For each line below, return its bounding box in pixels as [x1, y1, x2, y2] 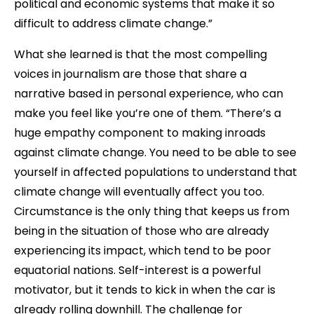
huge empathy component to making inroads [14, 124, 266, 141]
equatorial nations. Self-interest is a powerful [14, 261, 261, 278]
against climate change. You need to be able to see [14, 144, 296, 161]
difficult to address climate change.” [14, 15, 212, 32]
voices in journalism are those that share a [14, 65, 247, 82]
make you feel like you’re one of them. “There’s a [14, 104, 281, 121]
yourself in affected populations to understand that [14, 163, 297, 180]
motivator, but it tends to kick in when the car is [14, 281, 275, 298]
